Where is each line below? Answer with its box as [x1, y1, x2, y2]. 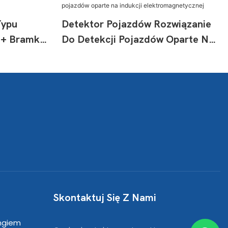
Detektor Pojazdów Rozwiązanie [61, 18, 211, 30]
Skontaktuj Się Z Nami [53, 192, 156, 204]
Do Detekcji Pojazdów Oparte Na [61, 34, 214, 45]
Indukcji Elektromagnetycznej [61, 49, 201, 61]
